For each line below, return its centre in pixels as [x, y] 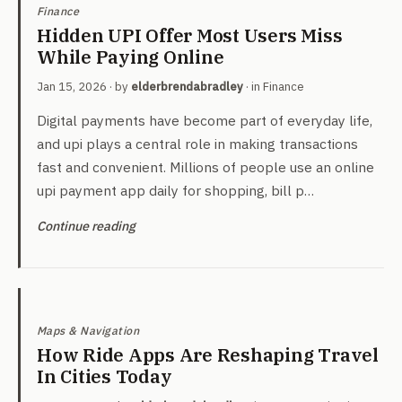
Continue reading [86, 226]
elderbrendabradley [187, 87]
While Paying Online [131, 57]
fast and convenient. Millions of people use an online [205, 167]
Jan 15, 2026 [72, 87]
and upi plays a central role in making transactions [197, 144]
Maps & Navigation [88, 330]
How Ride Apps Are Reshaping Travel [208, 355]
